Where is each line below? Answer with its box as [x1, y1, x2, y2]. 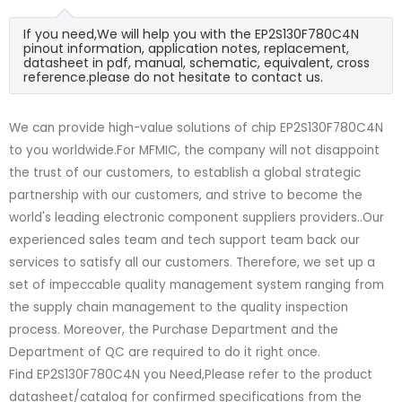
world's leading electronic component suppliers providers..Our [9, 208, 384, 226]
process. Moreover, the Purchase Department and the [9, 320, 338, 338]
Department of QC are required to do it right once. [9, 343, 320, 361]
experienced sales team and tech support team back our [9, 231, 360, 249]
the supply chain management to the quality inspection [9, 298, 348, 316]
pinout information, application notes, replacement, [23, 39, 349, 57]
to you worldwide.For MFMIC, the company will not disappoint [9, 141, 380, 159]
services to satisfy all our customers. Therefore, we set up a [9, 253, 375, 271]
